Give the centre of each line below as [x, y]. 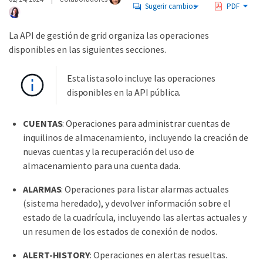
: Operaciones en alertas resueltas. [158, 255]
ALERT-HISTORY [56, 255]
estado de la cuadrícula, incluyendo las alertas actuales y [135, 217]
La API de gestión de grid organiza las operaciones [109, 35]
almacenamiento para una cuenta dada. [102, 166]
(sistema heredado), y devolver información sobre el [127, 203]
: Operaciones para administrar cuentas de [146, 123]
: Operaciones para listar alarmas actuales [145, 189]
